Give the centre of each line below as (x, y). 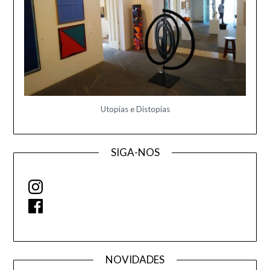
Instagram (46, 181)
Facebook (45, 200)
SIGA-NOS (135, 152)
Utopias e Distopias (135, 109)
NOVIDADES (135, 260)
